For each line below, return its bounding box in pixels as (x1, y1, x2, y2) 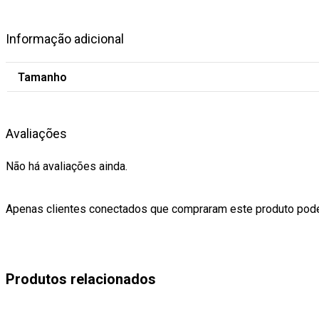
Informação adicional (6, 31, 124, 46)
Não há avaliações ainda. (6, 159, 127, 173)
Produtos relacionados (6, 271, 156, 288)
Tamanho (18, 70, 67, 84)
